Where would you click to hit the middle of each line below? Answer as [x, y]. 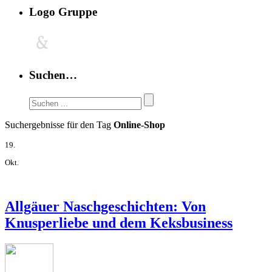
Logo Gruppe [63, 12]
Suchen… [53, 75]
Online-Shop [139, 124]
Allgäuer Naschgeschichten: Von [105, 207]
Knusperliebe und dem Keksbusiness [119, 223]
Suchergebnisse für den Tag [59, 124]
